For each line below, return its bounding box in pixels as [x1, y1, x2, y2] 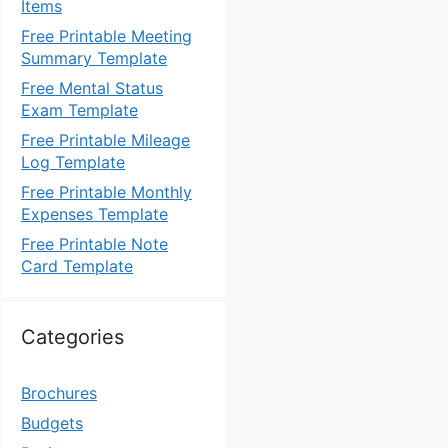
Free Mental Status [21, 78, 163, 98]
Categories [21, 325, 124, 349]
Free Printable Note [21, 234, 168, 254]
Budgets [21, 413, 83, 433]
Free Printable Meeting [21, 26, 192, 46]
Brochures [21, 383, 97, 403]
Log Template [21, 152, 125, 172]
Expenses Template [21, 204, 168, 224]
